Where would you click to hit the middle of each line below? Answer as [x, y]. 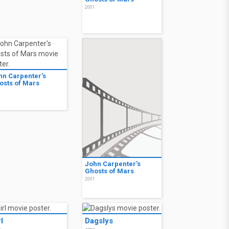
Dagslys [99, 221]
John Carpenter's [113, 164]
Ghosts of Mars [109, 171]
